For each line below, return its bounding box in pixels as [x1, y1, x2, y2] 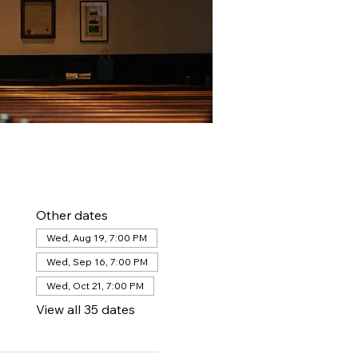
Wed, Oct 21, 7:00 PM [46, 280, 144, 292]
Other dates [35, 207, 108, 223]
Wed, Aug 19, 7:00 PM [46, 232, 147, 244]
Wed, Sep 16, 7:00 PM [46, 256, 148, 268]
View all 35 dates [35, 301, 135, 317]
